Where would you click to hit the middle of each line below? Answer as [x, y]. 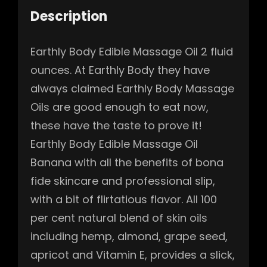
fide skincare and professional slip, [123, 181]
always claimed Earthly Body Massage [132, 88]
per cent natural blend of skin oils [119, 218]
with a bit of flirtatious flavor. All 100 [124, 199]
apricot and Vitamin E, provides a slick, [133, 254]
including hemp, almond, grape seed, [129, 236]
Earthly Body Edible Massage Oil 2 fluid [132, 51]
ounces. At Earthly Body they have [120, 70]
